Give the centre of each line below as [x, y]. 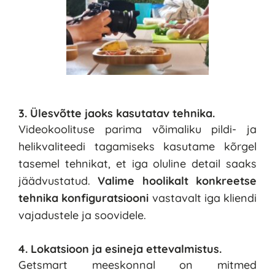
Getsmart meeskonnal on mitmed [137, 265]
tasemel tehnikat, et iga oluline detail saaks [137, 163]
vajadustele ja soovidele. [82, 215]
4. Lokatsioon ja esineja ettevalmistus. [120, 249]
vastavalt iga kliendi [204, 198]
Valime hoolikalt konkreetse [177, 180]
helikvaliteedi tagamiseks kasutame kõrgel [137, 146]
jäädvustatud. [58, 180]
